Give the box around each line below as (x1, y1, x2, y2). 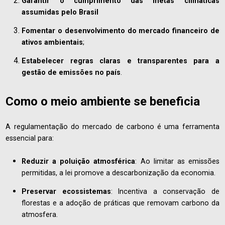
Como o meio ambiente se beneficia (6, 94, 200, 109)
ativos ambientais (22, 38, 83, 46)
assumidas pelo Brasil (22, 8, 99, 16)
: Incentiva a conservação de (110, 187, 219, 195)
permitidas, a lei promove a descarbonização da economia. (22, 168, 216, 177)
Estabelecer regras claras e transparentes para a (22, 57, 219, 65)
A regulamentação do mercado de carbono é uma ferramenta (6, 123, 219, 131)
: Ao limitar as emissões (135, 157, 219, 165)
